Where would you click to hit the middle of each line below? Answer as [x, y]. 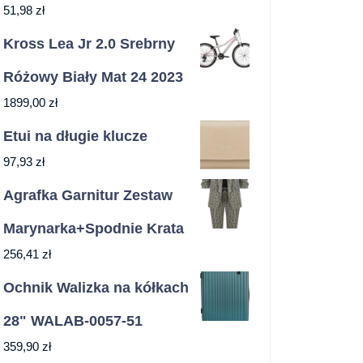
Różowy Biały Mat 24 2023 [93, 77]
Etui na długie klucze [75, 137]
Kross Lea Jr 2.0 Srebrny [89, 44]
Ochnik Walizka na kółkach [96, 288]
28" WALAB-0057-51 [73, 321]
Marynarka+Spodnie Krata [94, 229]
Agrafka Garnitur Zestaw [88, 196]
